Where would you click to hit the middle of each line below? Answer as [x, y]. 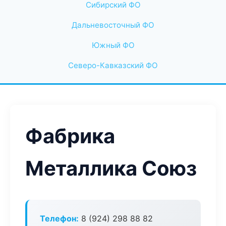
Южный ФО [113, 45]
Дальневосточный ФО [113, 25]
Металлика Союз [111, 168]
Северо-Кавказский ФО [113, 65]
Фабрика [70, 136]
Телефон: [59, 218]
